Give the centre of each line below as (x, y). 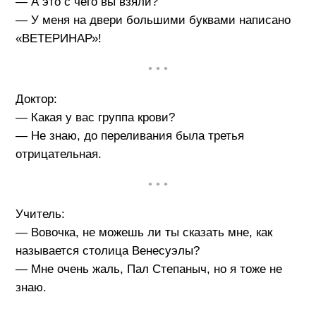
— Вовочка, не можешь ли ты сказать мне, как (144, 233)
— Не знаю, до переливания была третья (129, 135)
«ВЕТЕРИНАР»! (58, 39)
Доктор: (36, 99)
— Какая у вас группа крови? (95, 117)
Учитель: (40, 214)
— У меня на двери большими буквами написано (153, 20)
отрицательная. (58, 154)
